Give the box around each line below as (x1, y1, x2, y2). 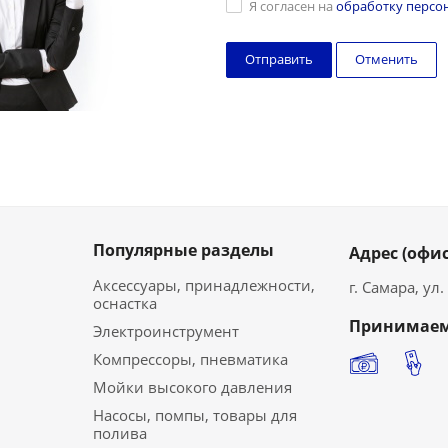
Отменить (355, 50, 418, 68)
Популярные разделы (93, 239, 274, 261)
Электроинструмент (93, 321, 239, 341)
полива (93, 423, 147, 443)
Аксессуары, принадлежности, (93, 275, 315, 295)
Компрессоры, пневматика (93, 349, 288, 369)
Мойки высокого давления (93, 377, 292, 397)
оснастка (93, 293, 157, 313)
